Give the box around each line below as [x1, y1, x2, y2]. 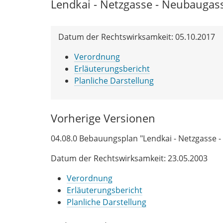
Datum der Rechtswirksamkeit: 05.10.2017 [58, 31, 215, 42]
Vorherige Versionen [51, 110, 155, 126]
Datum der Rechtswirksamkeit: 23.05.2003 [51, 152, 208, 164]
